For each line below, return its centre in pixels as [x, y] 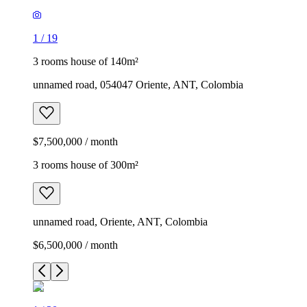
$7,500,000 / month [75, 141]
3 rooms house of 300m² [86, 164]
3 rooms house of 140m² [86, 61]
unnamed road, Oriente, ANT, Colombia [120, 221]
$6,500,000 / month [75, 245]
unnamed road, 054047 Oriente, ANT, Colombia [138, 84]
